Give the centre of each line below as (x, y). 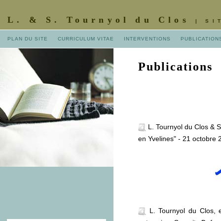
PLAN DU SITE (28, 38)
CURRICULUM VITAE (86, 38)
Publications (175, 67)
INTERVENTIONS (147, 38)
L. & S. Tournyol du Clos (101, 20)
